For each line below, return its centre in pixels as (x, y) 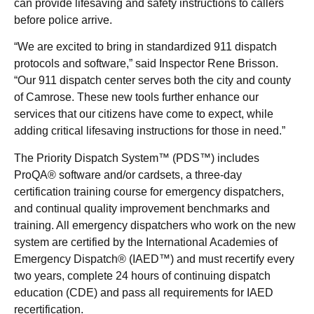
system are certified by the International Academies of (146, 242)
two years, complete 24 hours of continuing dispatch (142, 275)
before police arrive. (63, 20)
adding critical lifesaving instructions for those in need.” (150, 131)
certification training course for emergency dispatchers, (149, 191)
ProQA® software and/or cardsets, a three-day (128, 175)
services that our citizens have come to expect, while (144, 114)
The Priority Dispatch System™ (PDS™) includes (137, 158)
